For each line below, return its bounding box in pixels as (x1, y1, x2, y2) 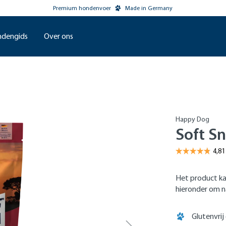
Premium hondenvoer (53, 5, 111, 12)
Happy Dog (176, 115, 210, 124)
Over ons (44, 31, 73, 41)
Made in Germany (125, 5, 173, 12)
